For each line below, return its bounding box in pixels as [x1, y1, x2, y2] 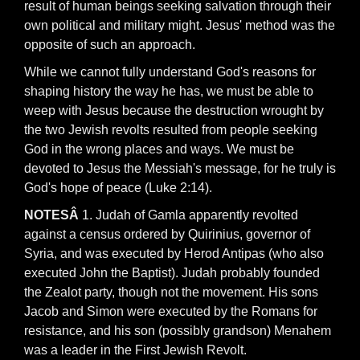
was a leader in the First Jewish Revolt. [24, 343, 247, 357]
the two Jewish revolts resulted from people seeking [24, 123, 317, 137]
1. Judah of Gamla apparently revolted [82, 208, 298, 222]
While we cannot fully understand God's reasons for [24, 65, 316, 79]
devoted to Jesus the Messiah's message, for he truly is [24, 162, 336, 175]
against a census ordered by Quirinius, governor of [24, 227, 310, 241]
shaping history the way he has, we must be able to [24, 84, 313, 98]
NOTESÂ [24, 208, 82, 222]
